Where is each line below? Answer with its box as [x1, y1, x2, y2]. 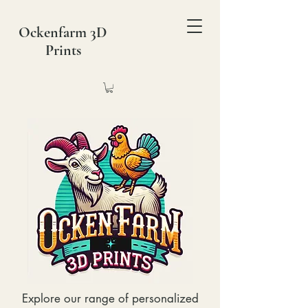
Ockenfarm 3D [19, 23, 107, 41]
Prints [45, 41, 81, 59]
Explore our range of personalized [21, 291, 199, 307]
